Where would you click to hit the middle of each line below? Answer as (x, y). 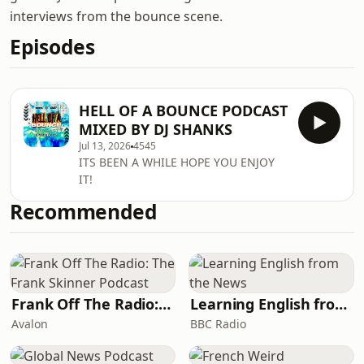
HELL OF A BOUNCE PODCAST (183, 110)
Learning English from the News (341, 304)
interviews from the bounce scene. (116, 16)
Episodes (52, 47)
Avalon (30, 324)
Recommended (84, 212)
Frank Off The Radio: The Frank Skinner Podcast (165, 304)
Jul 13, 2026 (105, 146)
